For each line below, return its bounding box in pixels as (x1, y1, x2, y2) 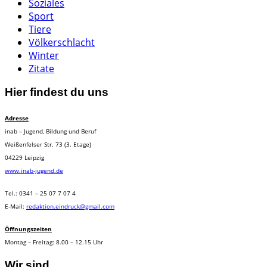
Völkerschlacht (29, 35, 95, 49)
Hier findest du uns (5, 86, 108, 99)
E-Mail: (5, 201, 26, 210)
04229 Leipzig (5, 153, 44, 162)
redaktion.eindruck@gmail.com (26, 201, 114, 210)
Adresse (5, 113, 29, 122)
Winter (29, 48, 59, 62)
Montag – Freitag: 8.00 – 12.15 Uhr (5, 237, 103, 246)
